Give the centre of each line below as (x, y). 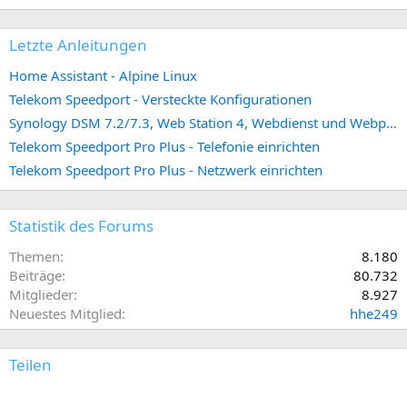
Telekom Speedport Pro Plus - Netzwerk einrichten (166, 169)
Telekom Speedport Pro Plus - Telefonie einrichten (164, 146)
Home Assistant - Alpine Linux (103, 75)
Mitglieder (41, 294)
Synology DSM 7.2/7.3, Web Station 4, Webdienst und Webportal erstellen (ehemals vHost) (392, 122)
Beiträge (35, 275)
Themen (35, 256)
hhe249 (374, 313)
